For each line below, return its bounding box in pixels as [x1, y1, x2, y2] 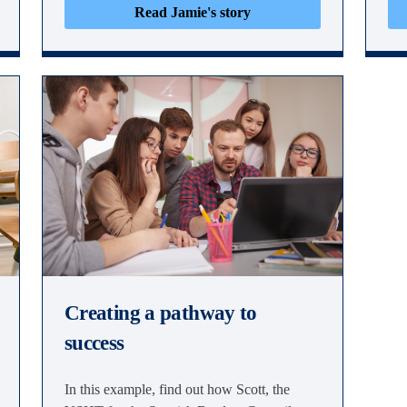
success [65, 332, 124, 354]
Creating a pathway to [65, 302, 257, 324]
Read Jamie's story [134, 5, 251, 20]
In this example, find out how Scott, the [65, 382, 290, 397]
